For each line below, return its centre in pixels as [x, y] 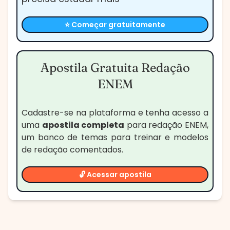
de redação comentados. [72, 149]
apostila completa [83, 125]
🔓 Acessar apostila [115, 174]
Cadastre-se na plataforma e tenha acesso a [115, 112]
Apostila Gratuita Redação [115, 67]
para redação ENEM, [167, 125]
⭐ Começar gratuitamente [115, 24]
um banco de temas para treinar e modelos [115, 137]
